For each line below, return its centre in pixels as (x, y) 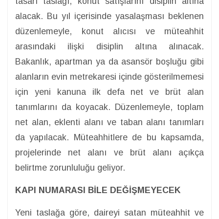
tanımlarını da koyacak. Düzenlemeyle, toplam (109, 107)
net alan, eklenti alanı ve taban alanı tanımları (109, 122)
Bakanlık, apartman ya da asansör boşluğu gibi (109, 62)
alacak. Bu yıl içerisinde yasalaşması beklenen (109, 16)
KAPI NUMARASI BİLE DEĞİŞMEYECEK (98, 190)
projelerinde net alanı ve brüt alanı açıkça (109, 153)
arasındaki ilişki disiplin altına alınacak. (109, 47)
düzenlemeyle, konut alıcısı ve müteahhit (109, 32)
